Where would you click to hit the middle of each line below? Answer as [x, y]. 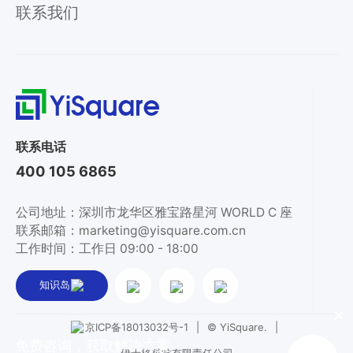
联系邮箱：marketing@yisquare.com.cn [130, 230]
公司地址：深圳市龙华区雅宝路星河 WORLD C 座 [154, 212]
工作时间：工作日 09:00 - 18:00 [107, 248]
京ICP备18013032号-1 [136, 327]
